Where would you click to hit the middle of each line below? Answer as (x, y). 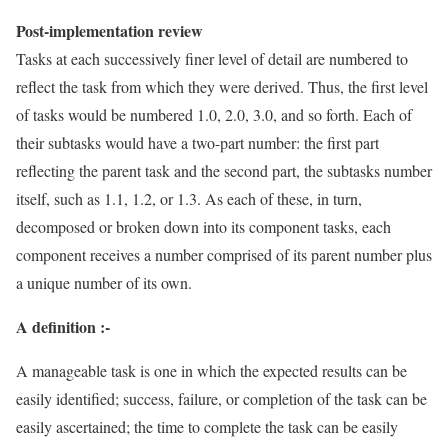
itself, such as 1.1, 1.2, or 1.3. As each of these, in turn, (189, 198)
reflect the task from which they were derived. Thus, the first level (222, 86)
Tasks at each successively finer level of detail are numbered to (212, 58)
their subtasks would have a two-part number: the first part (197, 142)
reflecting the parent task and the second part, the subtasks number (224, 170)
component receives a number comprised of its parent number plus (224, 254)
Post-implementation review (109, 30)
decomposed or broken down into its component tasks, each (203, 226)
